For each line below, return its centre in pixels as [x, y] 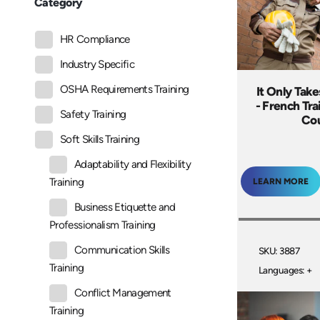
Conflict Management [123, 293]
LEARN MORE [281, 181]
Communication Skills [122, 250]
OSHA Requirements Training [125, 90]
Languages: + [285, 270]
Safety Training [93, 115]
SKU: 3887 [279, 251]
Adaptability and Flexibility [133, 165]
